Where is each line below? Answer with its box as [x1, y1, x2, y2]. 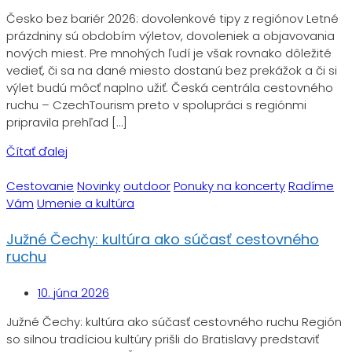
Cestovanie [6, 178, 74, 195]
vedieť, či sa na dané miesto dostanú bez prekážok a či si [6, 62, 337, 79]
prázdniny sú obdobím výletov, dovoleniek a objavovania [6, 27, 335, 45]
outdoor [123, 178, 170, 195]
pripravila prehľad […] [6, 114, 127, 131]
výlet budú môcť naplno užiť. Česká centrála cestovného [6, 79, 333, 97]
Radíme [288, 178, 334, 195]
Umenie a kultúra [37, 195, 134, 212]
